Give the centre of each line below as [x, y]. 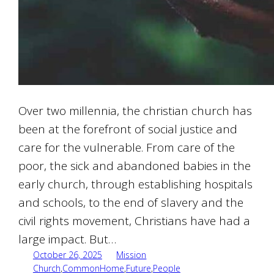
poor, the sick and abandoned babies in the [135, 166]
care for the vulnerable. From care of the [127, 148]
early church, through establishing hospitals [136, 184]
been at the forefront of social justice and [128, 129]
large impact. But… [68, 239]
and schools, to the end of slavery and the [131, 203]
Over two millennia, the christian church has [135, 111]
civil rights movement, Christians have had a [135, 221]
